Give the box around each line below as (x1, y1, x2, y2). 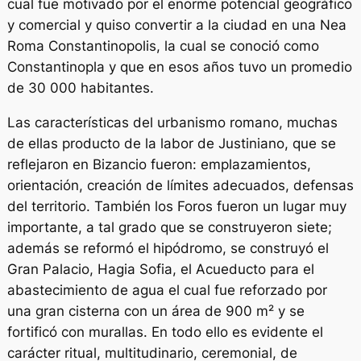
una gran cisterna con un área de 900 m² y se (6, 302, 305, 319)
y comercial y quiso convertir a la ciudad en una (6, 16, 320, 33)
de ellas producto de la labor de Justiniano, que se (6, 135, 336, 151)
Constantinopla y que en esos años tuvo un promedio (6, 58, 352, 75)
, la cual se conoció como (156, 37, 319, 54)
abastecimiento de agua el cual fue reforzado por (6, 281, 327, 298)
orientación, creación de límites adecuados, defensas (6, 176, 354, 193)
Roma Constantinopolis (6, 37, 156, 54)
